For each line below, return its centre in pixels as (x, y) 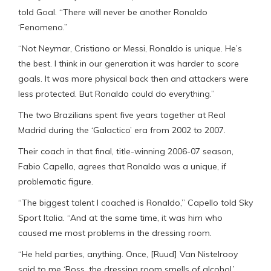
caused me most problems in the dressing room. (115, 233)
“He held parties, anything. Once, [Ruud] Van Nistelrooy (128, 254)
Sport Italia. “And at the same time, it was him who (120, 217)
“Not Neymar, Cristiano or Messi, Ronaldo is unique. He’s (130, 48)
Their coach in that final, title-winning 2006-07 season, (126, 151)
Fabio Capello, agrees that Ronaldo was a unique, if (122, 166)
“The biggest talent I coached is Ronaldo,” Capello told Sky (135, 202)
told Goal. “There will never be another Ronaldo (113, 12)
